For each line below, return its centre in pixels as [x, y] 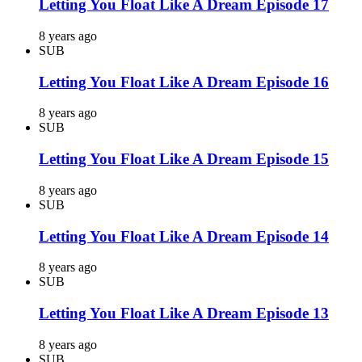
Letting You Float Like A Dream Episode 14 [184, 236]
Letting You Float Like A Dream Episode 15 [184, 159]
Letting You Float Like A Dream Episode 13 [184, 313]
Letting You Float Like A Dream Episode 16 [184, 82]
